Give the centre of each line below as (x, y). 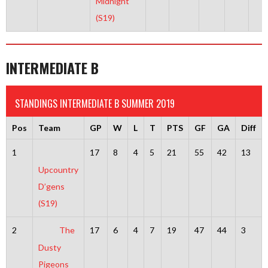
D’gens (51, 187)
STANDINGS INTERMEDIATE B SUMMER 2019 (95, 103)
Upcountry (58, 170)
